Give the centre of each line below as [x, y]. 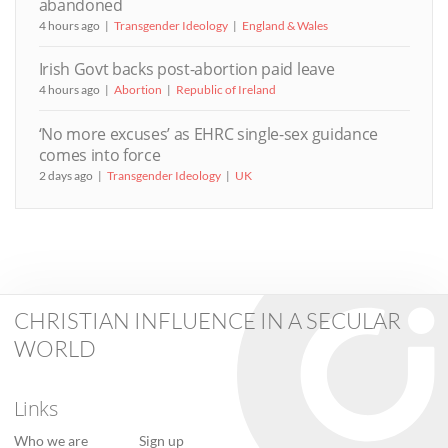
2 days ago [65, 175]
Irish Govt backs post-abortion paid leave [186, 69]
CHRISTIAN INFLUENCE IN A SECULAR [207, 320]
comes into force [99, 155]
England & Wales [284, 25]
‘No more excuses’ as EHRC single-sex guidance [208, 134]
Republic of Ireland [225, 90]
